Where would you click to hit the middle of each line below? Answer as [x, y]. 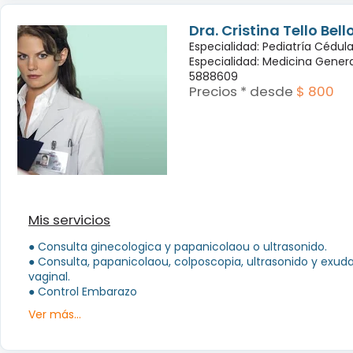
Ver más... [55, 314]
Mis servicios [69, 219]
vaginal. [49, 276]
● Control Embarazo [83, 291]
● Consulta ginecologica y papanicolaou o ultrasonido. [178, 246]
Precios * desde [241, 91]
